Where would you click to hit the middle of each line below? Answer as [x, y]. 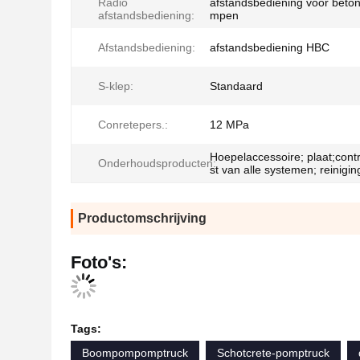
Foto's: [99, 262]
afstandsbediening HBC [270, 47]
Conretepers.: [133, 125]
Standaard [236, 86]
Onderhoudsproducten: [157, 163]
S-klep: [116, 86]
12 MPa [229, 125]
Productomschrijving [142, 218]
